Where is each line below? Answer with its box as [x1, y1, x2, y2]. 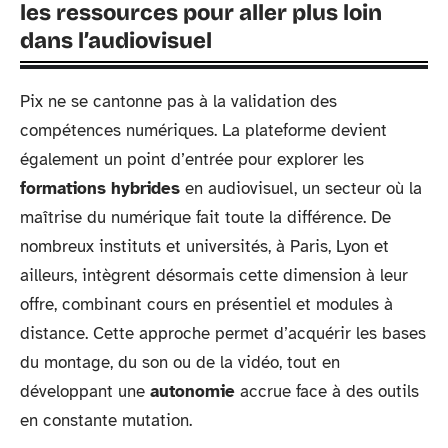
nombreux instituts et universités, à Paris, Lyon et [20, 235, 389, 257]
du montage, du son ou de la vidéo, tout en [20, 351, 340, 373]
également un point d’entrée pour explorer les [20, 148, 364, 170]
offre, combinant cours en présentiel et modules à [20, 293, 393, 315]
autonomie [150, 380, 235, 402]
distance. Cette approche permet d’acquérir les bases [20, 322, 426, 344]
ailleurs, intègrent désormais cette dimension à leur [20, 264, 408, 286]
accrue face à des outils [235, 380, 419, 402]
